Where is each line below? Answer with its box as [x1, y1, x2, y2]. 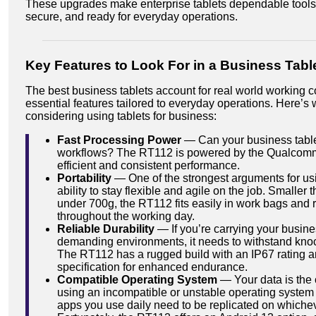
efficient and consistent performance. [57, 159, 240, 171]
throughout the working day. [57, 209, 195, 222]
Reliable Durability [57, 222, 154, 235]
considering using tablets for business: [25, 109, 217, 122]
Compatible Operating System [57, 273, 217, 286]
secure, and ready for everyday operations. [25, 10, 238, 23]
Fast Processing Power [57, 133, 184, 146]
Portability [57, 171, 111, 184]
